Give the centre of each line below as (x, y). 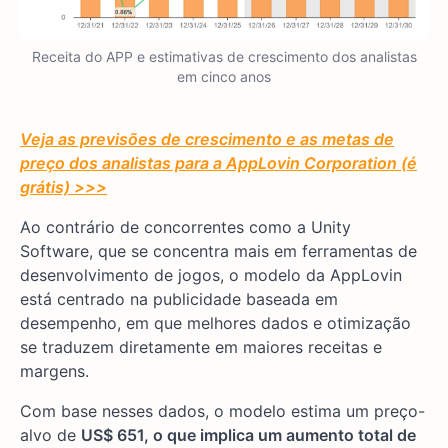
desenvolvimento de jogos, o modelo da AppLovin (211, 275)
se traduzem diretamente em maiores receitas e (201, 347)
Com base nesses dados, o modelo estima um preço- (222, 411)
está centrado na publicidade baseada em (179, 299)
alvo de (50, 435)
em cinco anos (224, 77)
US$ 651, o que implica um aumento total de (248, 435)
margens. (54, 371)
